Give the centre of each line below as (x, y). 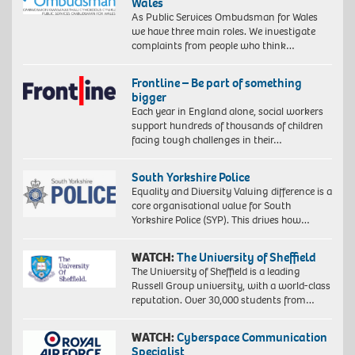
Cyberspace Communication (252, 337)
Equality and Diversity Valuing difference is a (231, 191)
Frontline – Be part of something (216, 82)
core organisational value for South (211, 205)
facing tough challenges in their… (206, 139)
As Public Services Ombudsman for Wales (224, 17)
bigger (149, 97)
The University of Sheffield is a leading (216, 271)
